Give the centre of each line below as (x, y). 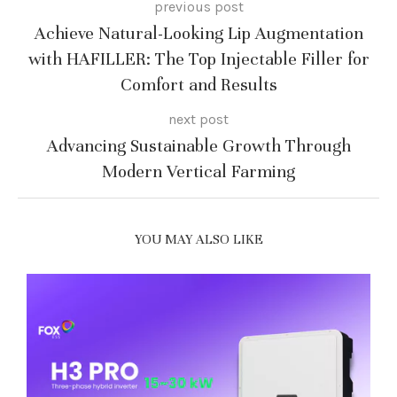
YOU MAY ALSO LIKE (198, 240)
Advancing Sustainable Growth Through (198, 146)
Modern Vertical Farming (198, 172)
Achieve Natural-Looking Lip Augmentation (198, 34)
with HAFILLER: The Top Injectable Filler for (198, 59)
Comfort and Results (198, 85)
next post (198, 120)
